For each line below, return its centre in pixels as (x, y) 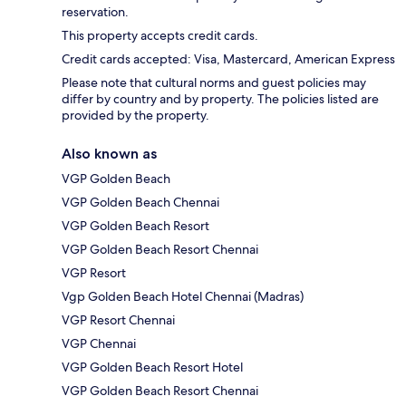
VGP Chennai (99, 344)
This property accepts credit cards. (160, 36)
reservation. (95, 12)
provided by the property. (135, 116)
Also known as (109, 154)
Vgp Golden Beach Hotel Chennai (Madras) (183, 297)
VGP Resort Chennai (118, 320)
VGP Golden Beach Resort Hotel (152, 367)
